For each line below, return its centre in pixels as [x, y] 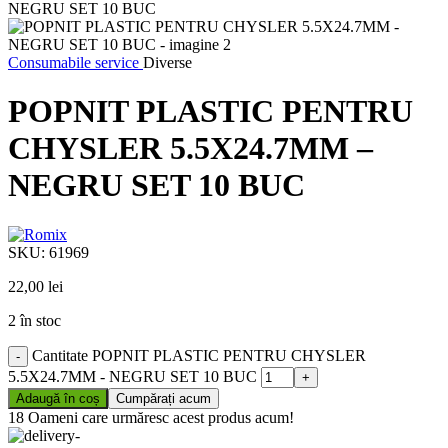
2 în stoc [34, 320]
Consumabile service [75, 62]
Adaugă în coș [58, 398]
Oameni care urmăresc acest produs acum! [161, 417]
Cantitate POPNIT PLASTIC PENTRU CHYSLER [199, 355]
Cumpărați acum [163, 398]
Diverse [167, 62]
